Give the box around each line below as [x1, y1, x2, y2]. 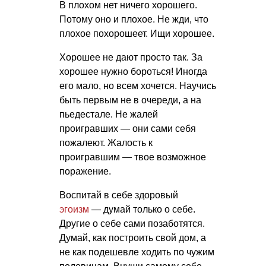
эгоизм [59, 204, 89, 214]
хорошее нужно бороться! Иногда [59, 66, 207, 77]
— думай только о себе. [89, 204, 195, 214]
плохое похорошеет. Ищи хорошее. [59, 28, 214, 39]
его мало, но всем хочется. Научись [59, 80, 216, 91]
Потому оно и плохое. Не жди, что [59, 14, 208, 24]
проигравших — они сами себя [59, 123, 196, 134]
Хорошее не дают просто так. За [59, 52, 202, 62]
